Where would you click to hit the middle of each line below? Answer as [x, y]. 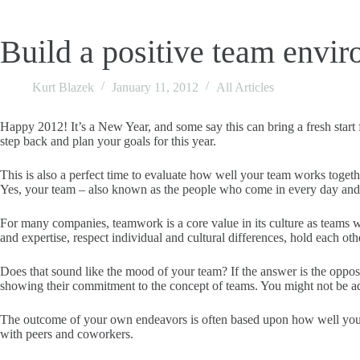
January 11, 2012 [155, 87]
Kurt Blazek [63, 87]
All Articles [245, 87]
